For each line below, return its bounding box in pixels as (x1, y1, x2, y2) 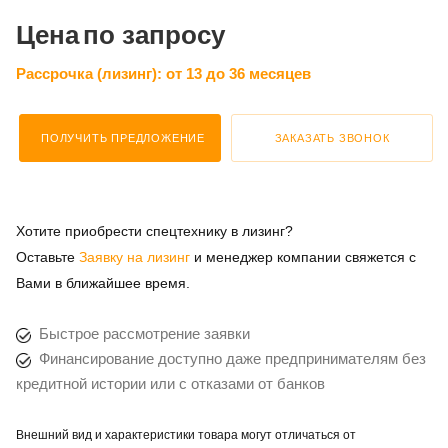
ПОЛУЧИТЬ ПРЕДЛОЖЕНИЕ (41, 132, 205, 144)
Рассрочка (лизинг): (16, 65, 166, 82)
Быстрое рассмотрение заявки (31, 325, 250, 342)
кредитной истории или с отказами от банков (16, 375, 325, 392)
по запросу (83, 20, 225, 50)
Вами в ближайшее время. (16, 275, 190, 291)
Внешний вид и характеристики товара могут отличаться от (16, 428, 356, 442)
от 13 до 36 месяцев (166, 65, 311, 82)
